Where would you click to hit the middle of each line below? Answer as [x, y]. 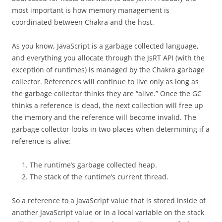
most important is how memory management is [91, 10]
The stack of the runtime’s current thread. [99, 177]
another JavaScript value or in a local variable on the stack [108, 212]
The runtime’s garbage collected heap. [93, 165]
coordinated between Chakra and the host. [83, 22]
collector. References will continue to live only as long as [105, 82]
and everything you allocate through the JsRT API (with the [108, 58]
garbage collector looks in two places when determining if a [111, 129]
